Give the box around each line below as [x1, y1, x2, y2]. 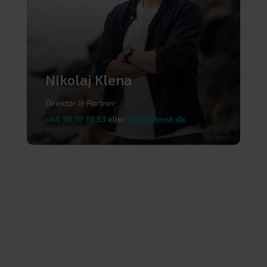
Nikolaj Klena [45, 71, 132, 88]
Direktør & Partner [45, 97, 116, 108]
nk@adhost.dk [127, 113, 186, 124]
